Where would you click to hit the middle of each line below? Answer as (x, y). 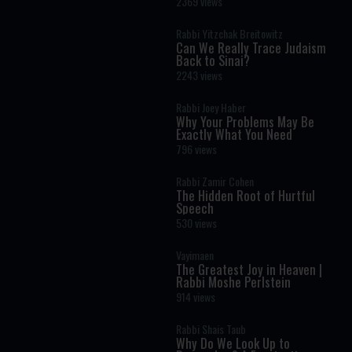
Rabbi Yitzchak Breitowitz (229, 33)
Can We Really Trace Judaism (251, 48)
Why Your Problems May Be (245, 122)
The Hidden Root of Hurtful (246, 196)
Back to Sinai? (213, 60)
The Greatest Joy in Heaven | (249, 269)
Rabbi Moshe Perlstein (233, 282)
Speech (195, 208)
